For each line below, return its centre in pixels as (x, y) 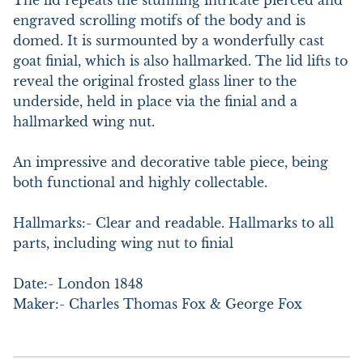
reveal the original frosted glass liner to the (155, 81)
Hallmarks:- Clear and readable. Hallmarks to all (173, 223)
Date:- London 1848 (78, 284)
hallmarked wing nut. (84, 122)
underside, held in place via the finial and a (155, 101)
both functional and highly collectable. (140, 182)
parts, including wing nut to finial (123, 243)
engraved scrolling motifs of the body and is (159, 20)
